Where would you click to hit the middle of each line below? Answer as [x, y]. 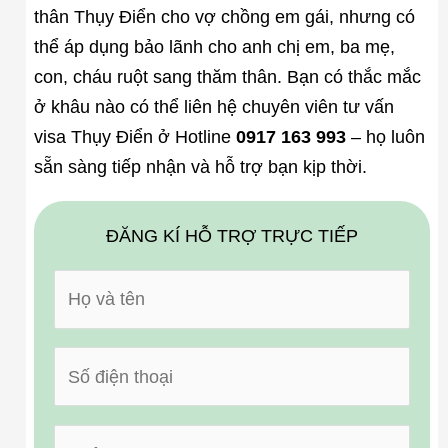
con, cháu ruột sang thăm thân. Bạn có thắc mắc [227, 77]
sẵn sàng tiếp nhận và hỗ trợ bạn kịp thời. [200, 167]
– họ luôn [385, 137]
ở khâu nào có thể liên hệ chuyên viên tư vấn [213, 107]
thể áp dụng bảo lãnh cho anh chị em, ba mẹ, [214, 47]
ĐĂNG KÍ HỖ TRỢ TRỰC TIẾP [232, 235]
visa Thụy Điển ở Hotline [134, 137]
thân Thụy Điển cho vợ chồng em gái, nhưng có [224, 17]
